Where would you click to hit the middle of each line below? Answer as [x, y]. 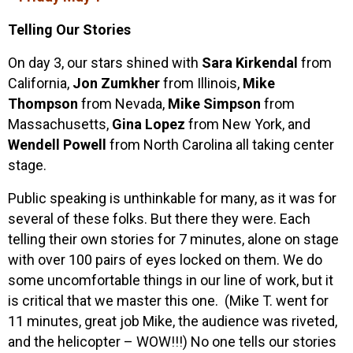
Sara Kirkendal [250, 62]
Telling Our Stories [69, 29]
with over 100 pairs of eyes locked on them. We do [165, 259]
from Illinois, [201, 83]
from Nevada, [123, 103]
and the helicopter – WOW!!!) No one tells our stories [172, 341]
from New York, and [248, 124]
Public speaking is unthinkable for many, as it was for [172, 198]
